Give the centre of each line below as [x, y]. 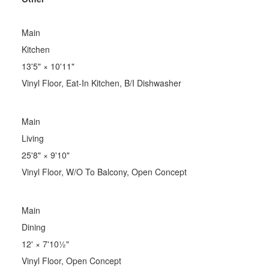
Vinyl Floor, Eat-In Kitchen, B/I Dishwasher [101, 83]
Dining [33, 227]
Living [32, 138]
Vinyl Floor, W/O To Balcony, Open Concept [104, 171]
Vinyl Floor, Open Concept [71, 260]
